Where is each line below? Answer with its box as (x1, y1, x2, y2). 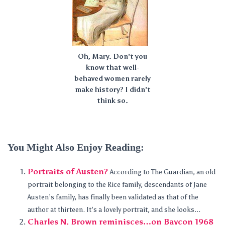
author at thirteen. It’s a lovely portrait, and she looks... (28, 205, 200, 214)
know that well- (86, 63, 139, 72)
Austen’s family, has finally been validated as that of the (28, 193, 198, 201)
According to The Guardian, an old (110, 168, 215, 176)
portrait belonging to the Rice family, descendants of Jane (28, 180, 207, 189)
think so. (97, 96, 128, 105)
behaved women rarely (74, 74, 151, 83)
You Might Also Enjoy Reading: (8, 142, 144, 153)
